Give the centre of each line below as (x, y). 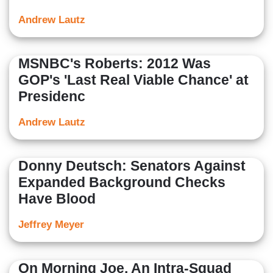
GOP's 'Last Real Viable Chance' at (133, 80)
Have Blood (57, 199)
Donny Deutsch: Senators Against (132, 166)
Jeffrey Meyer (51, 225)
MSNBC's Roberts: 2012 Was (115, 64)
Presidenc (52, 97)
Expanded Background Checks (122, 183)
